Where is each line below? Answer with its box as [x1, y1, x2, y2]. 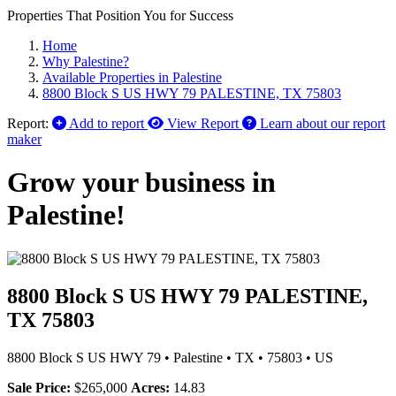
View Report [167, 116, 239, 131]
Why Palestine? [42, 54, 129, 69]
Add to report [69, 116, 144, 131]
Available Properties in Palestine [42, 70, 222, 85]
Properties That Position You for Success [7, 8, 233, 23]
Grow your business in [7, 166, 276, 199]
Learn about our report [260, 116, 385, 131]
